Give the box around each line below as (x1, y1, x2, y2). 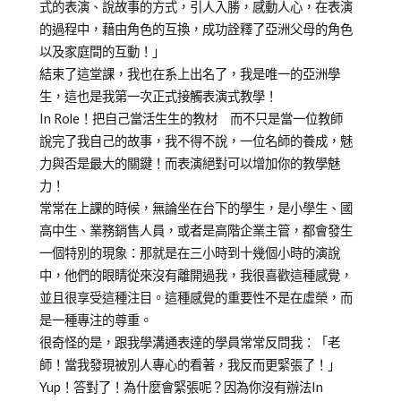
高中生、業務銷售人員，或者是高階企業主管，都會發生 (38, 222, 353, 238)
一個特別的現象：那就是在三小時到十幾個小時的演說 (38, 244, 340, 260)
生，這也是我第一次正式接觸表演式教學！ (38, 88, 277, 104)
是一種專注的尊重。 (38, 311, 152, 328)
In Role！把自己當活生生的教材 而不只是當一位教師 (38, 110, 343, 126)
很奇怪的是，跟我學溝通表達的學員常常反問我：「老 (38, 334, 340, 350)
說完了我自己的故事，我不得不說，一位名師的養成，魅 (38, 132, 353, 149)
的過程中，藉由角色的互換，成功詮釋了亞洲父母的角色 (38, 21, 353, 37)
